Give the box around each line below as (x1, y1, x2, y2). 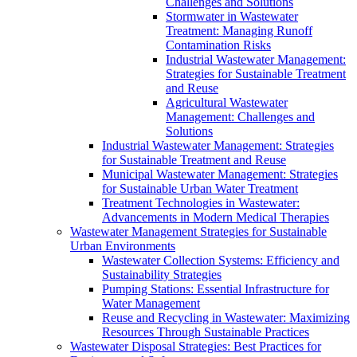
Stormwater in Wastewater (166, 10, 298, 23)
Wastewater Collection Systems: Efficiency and (102, 253, 339, 267)
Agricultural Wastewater (166, 96, 288, 109)
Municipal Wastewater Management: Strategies (102, 167, 338, 181)
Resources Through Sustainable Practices (102, 325, 309, 339)
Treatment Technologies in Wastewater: (102, 196, 300, 210)
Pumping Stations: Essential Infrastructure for (102, 282, 329, 296)
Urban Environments (70, 239, 175, 253)
